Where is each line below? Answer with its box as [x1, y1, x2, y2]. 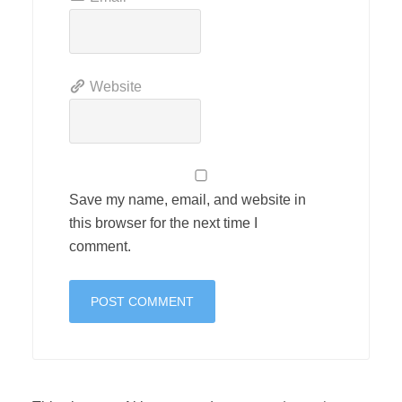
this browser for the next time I [69, 215, 258, 231]
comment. [69, 239, 131, 254]
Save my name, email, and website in [69, 192, 306, 207]
